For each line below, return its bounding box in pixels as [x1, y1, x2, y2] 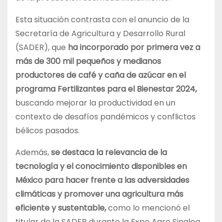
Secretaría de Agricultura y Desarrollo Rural [15, 28, 185, 40]
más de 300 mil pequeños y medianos [15, 55, 161, 67]
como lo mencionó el [106, 202, 190, 214]
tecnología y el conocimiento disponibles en [15, 161, 187, 172]
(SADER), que [15, 42, 68, 54]
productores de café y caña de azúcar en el [15, 69, 186, 81]
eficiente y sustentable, [15, 202, 106, 214]
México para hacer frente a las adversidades [15, 174, 189, 186]
